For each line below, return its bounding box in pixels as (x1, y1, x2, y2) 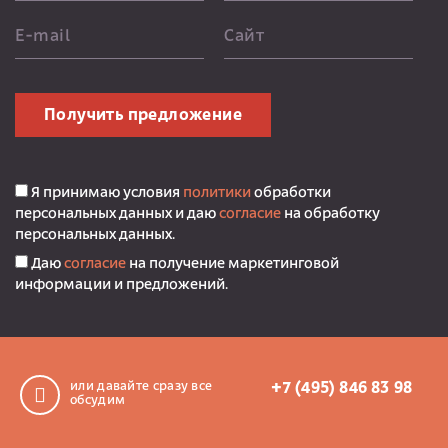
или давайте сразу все (70, 380, 213, 393)
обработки (251, 185, 331, 201)
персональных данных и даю (15, 206, 219, 222)
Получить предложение (44, 107, 242, 124)
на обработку (281, 206, 380, 222)
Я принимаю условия (28, 185, 183, 201)
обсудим (70, 394, 126, 407)
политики (183, 185, 251, 201)
